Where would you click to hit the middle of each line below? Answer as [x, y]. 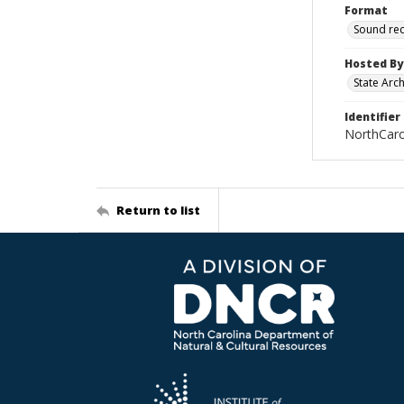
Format [366, 10]
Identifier [372, 117]
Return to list [158, 210]
